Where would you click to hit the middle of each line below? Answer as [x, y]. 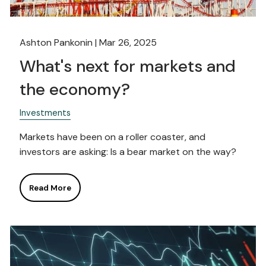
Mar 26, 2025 [128, 43]
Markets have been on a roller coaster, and [113, 137]
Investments [45, 113]
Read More [50, 188]
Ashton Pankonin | [60, 43]
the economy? [75, 90]
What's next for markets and [128, 66]
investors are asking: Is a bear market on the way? [128, 152]
